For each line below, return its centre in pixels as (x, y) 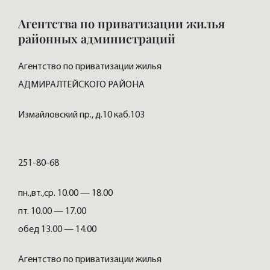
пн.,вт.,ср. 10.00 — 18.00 (65, 194)
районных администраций (97, 39)
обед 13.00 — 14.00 (58, 230)
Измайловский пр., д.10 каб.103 (82, 115)
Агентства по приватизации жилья (121, 24)
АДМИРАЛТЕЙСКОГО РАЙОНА (82, 85)
